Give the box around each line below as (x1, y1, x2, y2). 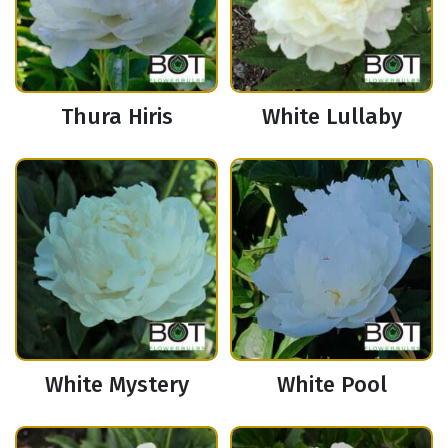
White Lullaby (261, 103, 402, 131)
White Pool (276, 371, 387, 399)
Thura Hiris (60, 103, 173, 131)
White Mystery (44, 371, 189, 399)
